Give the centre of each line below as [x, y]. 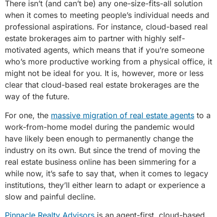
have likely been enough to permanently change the [99, 138]
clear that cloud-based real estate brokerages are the [102, 85]
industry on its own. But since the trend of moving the [102, 150]
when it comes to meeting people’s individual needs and [107, 15]
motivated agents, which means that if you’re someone [105, 50]
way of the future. [37, 97]
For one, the [28, 115]
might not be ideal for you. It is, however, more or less [104, 73]
